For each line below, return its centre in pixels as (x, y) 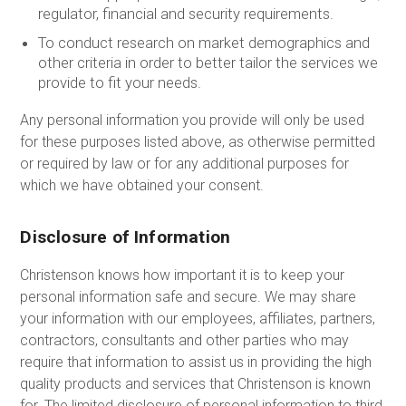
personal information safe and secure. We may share (188, 296)
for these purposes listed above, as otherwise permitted (198, 142)
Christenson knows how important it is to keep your (183, 275)
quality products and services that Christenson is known (196, 383)
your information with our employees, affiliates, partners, (198, 318)
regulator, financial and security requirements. (185, 13)
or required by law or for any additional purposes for (185, 164)
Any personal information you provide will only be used (193, 121)
